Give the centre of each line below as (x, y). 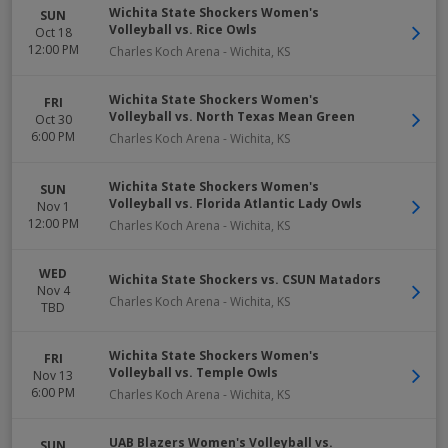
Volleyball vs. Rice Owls (183, 29)
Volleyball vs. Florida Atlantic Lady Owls (235, 203)
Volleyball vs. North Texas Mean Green (232, 116)
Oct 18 (53, 32)
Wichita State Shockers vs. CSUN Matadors (245, 279)
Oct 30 (53, 119)
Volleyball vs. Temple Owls (193, 372)
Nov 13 (53, 375)
